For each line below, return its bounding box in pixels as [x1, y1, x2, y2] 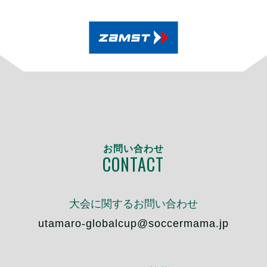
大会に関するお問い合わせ [69, 198, 198, 210]
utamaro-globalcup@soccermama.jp [38, 218, 229, 230]
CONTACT [103, 152, 164, 177]
